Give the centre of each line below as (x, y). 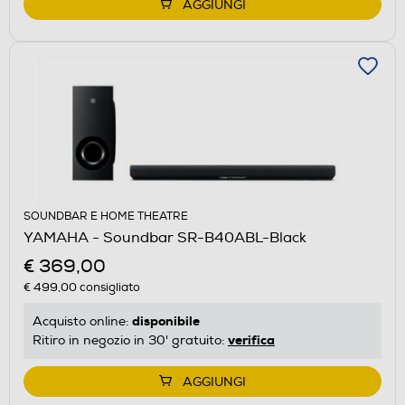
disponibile (166, 320)
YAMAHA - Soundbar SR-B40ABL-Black (165, 237)
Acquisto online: (82, 321)
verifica (251, 339)
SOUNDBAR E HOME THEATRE (106, 216)
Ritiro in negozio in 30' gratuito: (130, 340)
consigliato (108, 287)
